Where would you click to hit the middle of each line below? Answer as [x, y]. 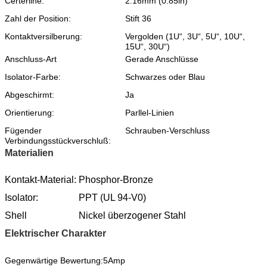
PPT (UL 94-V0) [112, 197]
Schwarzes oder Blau [165, 77]
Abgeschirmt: [31, 94]
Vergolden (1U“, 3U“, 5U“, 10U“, [185, 36]
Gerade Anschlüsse [162, 59]
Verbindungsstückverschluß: [59, 140]
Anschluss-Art [31, 59]
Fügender [23, 130]
